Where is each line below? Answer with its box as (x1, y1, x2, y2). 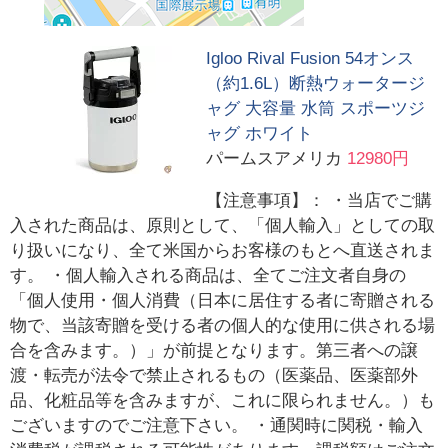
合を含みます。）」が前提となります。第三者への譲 (10, 340, 419, 360)
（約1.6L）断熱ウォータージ (206, 73, 426, 93)
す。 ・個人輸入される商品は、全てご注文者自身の (10, 265, 407, 285)
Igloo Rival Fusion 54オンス (206, 48, 415, 68)
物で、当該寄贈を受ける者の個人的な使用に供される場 (10, 315, 436, 335)
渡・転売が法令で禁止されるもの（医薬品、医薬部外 (10, 365, 419, 385)
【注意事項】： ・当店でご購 (206, 190, 433, 210)
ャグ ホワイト (206, 123, 314, 143)
